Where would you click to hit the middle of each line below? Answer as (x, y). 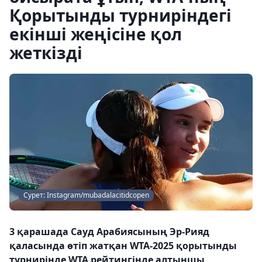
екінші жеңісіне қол (96, 34)
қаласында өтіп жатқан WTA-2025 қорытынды (123, 246)
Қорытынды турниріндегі (120, 15)
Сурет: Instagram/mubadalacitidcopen (86, 195)
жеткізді (46, 53)
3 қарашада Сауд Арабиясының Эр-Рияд (109, 232)
